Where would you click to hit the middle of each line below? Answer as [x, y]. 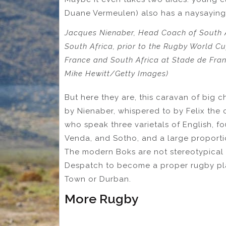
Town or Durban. [98, 179]
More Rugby [102, 199]
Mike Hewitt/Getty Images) [117, 74]
